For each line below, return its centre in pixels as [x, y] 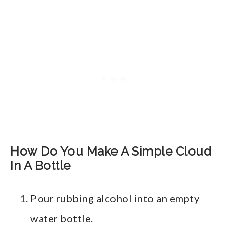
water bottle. [62, 219]
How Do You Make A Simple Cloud [111, 152]
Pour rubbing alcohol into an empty [115, 198]
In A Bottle [41, 166]
